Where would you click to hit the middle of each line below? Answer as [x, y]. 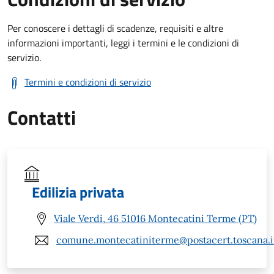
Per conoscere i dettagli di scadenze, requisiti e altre [115, 28]
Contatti [42, 117]
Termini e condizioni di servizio [88, 82]
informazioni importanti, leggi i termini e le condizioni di [123, 43]
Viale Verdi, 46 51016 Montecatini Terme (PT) [155, 219]
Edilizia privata [78, 192]
